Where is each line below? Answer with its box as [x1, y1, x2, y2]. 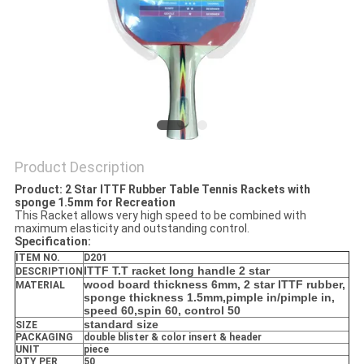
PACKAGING [15, 331, 73, 344]
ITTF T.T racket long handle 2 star [83, 264, 270, 278]
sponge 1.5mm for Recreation [14, 196, 175, 210]
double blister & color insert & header [83, 331, 262, 344]
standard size [83, 318, 158, 331]
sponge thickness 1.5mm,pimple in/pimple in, [83, 291, 335, 305]
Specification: [14, 235, 91, 249]
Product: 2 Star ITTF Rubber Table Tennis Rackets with [14, 183, 310, 197]
